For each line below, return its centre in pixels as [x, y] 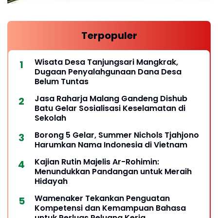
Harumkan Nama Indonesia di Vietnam [111, 145]
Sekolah [50, 118]
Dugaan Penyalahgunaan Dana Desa [108, 72]
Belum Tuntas [62, 82]
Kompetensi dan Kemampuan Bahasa [110, 208]
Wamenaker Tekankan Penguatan [102, 199]
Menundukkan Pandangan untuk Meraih [113, 172]
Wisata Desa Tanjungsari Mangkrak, [106, 62]
